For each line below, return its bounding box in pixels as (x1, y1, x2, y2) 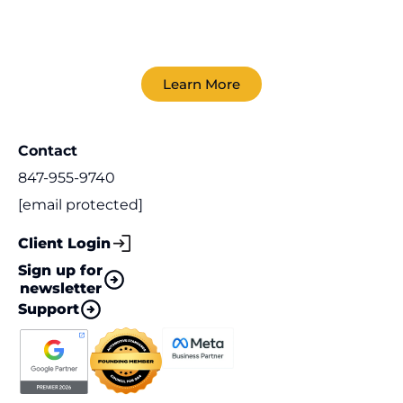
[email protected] (18, 196, 143, 214)
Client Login (18, 234, 111, 252)
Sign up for (18, 261, 103, 279)
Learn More (163, 76, 240, 94)
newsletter (19, 279, 102, 297)
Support (18, 300, 79, 318)
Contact (18, 142, 77, 160)
